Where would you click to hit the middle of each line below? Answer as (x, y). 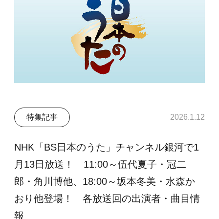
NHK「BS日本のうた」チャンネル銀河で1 (107, 147)
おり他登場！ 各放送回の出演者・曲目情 (107, 198)
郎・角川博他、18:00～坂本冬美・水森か (105, 181)
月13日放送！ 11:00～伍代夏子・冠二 (100, 164)
